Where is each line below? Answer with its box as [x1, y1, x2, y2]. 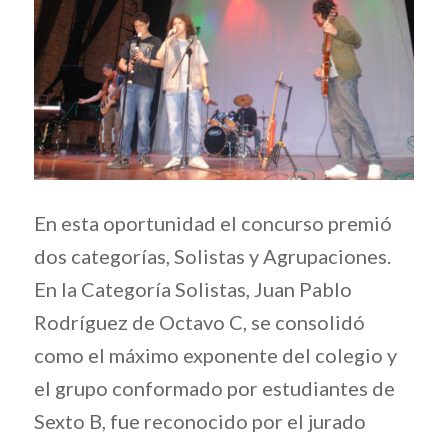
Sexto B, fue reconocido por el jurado [33, 408, 366, 433]
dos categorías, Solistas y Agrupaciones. [33, 243, 391, 268]
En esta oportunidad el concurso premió [33, 210, 392, 235]
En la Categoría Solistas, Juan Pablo [33, 276, 352, 301]
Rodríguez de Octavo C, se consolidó [33, 309, 365, 334]
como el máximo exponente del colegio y [33, 342, 397, 367]
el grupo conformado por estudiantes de [33, 375, 395, 400]
